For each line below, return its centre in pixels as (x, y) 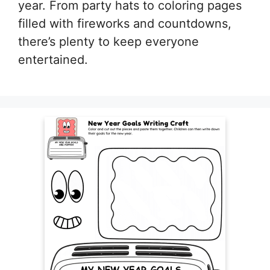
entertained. (53, 59)
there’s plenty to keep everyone (108, 41)
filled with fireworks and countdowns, (125, 23)
